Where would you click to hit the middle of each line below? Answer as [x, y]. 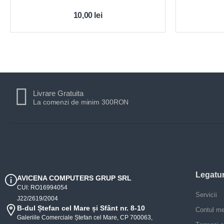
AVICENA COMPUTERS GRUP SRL [74, 178]
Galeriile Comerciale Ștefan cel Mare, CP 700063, [85, 218]
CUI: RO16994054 [42, 188]
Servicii [206, 195]
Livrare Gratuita [58, 93]
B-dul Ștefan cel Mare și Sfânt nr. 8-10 [81, 208]
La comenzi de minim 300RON [81, 102]
